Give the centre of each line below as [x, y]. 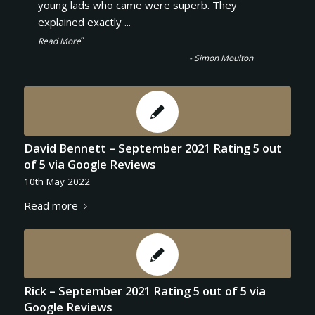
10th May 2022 [57, 181]
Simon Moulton [224, 58]
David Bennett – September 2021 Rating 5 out [153, 148]
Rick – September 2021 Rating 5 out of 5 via [144, 290]
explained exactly [81, 22]
